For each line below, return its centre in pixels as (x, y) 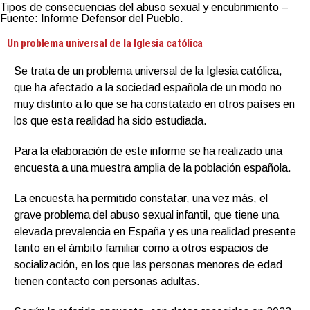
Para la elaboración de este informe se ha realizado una (148, 151)
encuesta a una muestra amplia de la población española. (153, 167)
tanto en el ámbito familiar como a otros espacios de (141, 248)
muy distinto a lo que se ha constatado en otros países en (154, 104)
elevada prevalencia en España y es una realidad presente (155, 231)
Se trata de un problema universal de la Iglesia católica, (148, 71)
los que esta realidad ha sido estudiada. (110, 120)
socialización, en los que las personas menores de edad (148, 264)
